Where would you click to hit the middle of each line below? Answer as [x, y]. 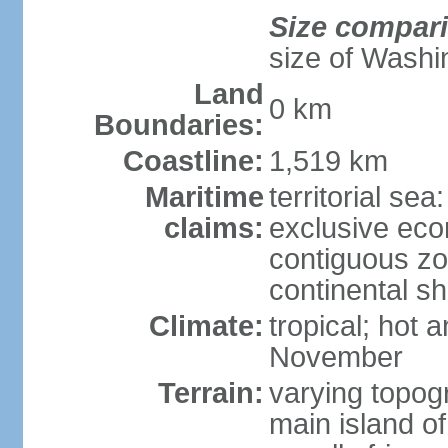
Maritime [204, 197]
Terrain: [210, 393]
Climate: [206, 326]
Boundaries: [178, 125]
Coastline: [193, 161]
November [335, 357]
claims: [213, 228]
